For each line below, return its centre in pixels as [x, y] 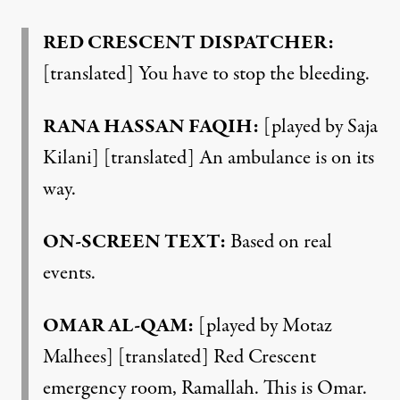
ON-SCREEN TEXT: [134, 242]
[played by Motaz [263, 325]
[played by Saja [318, 126]
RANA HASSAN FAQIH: [151, 126]
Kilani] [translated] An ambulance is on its [208, 158]
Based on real [279, 242]
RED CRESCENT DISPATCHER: [188, 42]
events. [69, 273]
